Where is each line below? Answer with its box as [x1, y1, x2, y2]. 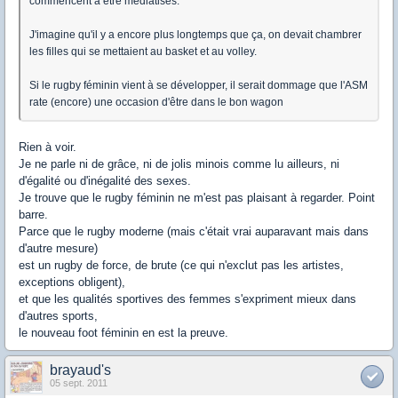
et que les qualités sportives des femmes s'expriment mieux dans [19, 291, 356, 306]
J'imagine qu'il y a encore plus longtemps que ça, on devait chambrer [29, 28, 362, 41]
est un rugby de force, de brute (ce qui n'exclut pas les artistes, [19, 258, 344, 272]
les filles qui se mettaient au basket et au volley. [29, 44, 257, 58]
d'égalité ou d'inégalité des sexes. [19, 173, 191, 187]
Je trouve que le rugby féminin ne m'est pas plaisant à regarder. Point [19, 190, 375, 204]
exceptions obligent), [19, 275, 125, 289]
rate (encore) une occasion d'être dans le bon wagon [29, 95, 283, 108]
